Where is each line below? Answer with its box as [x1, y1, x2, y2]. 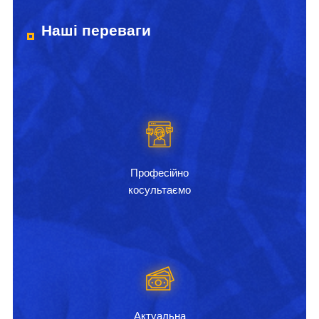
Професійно [130, 166, 189, 179]
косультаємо [128, 183, 191, 196]
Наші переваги [41, 21, 151, 38]
